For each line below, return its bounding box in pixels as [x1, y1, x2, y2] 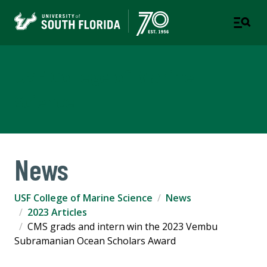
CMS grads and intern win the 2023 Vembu [27, 220, 218, 234]
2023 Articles [27, 206, 87, 219]
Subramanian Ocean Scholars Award [14, 234, 176, 248]
